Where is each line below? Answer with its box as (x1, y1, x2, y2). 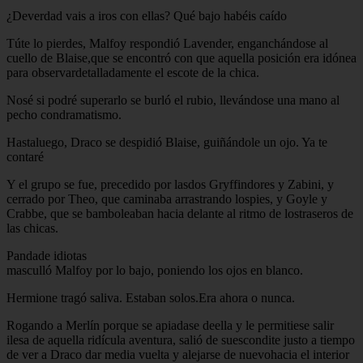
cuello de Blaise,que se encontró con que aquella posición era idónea (6, 50, 357, 65)
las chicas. (6, 220, 58, 235)
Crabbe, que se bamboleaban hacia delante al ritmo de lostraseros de (6, 206, 353, 220)
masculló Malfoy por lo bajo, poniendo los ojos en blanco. (6, 263, 303, 277)
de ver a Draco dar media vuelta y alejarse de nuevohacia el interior (6, 347, 349, 361)
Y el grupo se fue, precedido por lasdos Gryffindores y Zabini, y (6, 177, 334, 191)
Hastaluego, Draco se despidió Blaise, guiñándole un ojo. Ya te (6, 135, 327, 149)
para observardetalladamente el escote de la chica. (6, 65, 259, 79)
